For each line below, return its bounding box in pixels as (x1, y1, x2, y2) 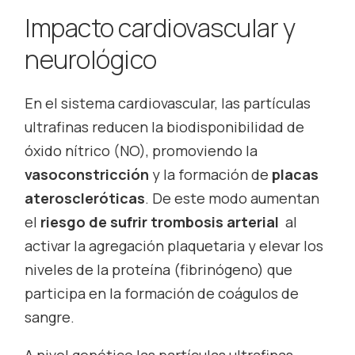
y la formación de (152, 164, 273, 184)
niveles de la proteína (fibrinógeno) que (25, 259, 293, 279)
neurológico (25, 42, 157, 78)
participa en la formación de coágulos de (25, 283, 300, 303)
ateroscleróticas (25, 188, 146, 208)
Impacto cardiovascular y (25, 10, 296, 46)
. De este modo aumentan (145, 188, 320, 208)
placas (272, 164, 319, 184)
